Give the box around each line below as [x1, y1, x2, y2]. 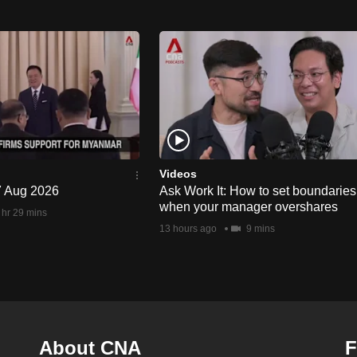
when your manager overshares [159, 199, 338, 214]
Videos [159, 167, 197, 180]
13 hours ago [159, 222, 217, 234]
